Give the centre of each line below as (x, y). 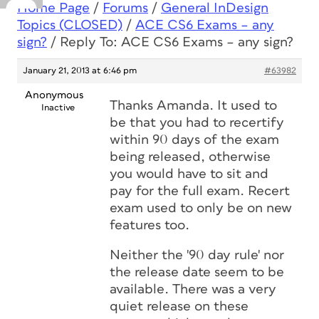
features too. (150, 225)
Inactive (58, 108)
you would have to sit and (189, 174)
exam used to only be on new (201, 208)
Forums (125, 8)
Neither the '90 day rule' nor (197, 255)
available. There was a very (193, 289)
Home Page (53, 8)
